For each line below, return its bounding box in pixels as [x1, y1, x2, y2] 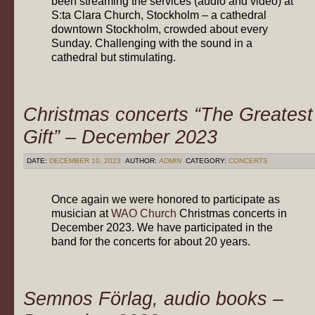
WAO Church [111, 207, 176, 220]
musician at [51, 207, 111, 220]
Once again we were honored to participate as [51, 193, 280, 206]
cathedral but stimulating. [51, 51, 176, 64]
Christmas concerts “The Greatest [23, 103, 313, 125]
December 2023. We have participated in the [51, 221, 273, 234]
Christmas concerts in [176, 207, 287, 220]
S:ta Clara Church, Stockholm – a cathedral [51, 9, 266, 22]
